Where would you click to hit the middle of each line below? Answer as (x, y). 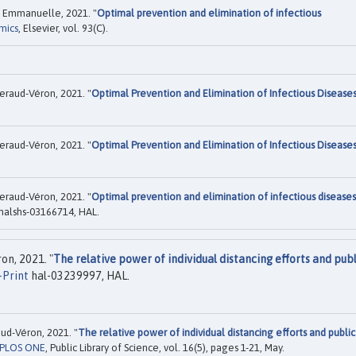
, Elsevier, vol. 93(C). (63, 28)
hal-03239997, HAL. (79, 276)
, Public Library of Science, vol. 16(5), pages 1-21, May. (165, 347)
